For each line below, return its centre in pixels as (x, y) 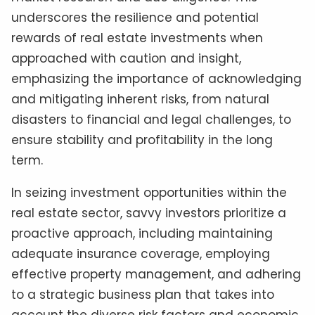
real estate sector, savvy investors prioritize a (149, 213)
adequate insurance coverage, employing (141, 253)
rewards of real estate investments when (137, 38)
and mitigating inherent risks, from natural (140, 99)
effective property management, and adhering (156, 274)
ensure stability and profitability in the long (142, 140)
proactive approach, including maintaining (142, 233)
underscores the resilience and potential (135, 17)
